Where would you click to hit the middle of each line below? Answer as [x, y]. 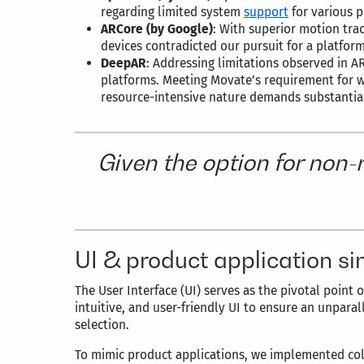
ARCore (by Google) [157, 29]
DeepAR [123, 63]
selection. [102, 325]
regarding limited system [171, 12]
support [266, 12]
